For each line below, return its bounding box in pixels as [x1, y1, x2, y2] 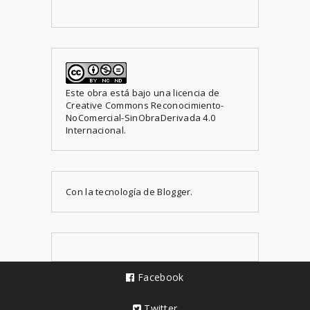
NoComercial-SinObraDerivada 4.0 [66, 111, 216, 124]
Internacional [66, 123, 124, 136]
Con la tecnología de [66, 185, 158, 198]
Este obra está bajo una [66, 86, 174, 99]
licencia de [173, 86, 220, 99]
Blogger [157, 185, 191, 198]
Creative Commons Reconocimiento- [66, 98, 224, 111]
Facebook [134, 270, 184, 284]
